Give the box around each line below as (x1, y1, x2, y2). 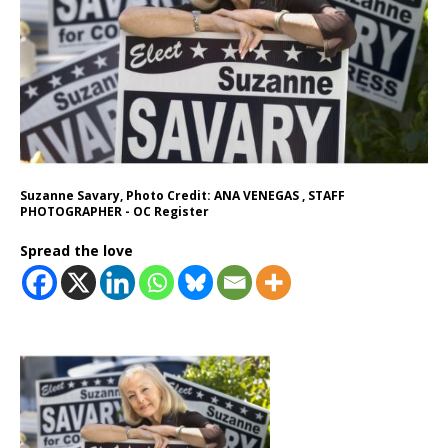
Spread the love (20, 241, 133, 260)
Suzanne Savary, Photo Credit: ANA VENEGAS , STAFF (20, 187, 345, 204)
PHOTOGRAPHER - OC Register (20, 203, 209, 220)
